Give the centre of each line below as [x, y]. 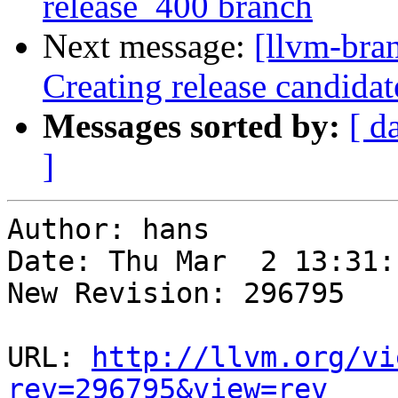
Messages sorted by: [191, 126]
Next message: [148, 46]
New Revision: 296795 [176, 294]
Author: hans [108, 230]
